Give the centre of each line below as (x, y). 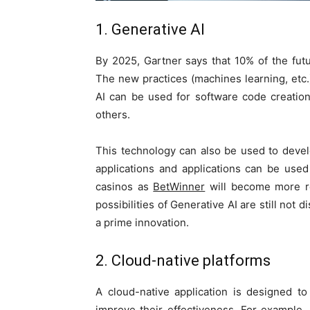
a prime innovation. (142, 223)
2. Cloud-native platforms (183, 261)
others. (113, 115)
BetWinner (179, 187)
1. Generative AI (150, 30)
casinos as (125, 187)
